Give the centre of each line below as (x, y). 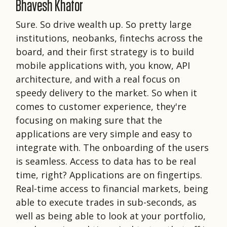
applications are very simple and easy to (104, 134)
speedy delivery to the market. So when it (106, 92)
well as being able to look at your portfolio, (111, 216)
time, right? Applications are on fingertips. (109, 175)
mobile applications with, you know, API (103, 65)
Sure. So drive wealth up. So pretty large (104, 24)
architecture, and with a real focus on (98, 79)
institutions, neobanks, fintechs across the (109, 38)
